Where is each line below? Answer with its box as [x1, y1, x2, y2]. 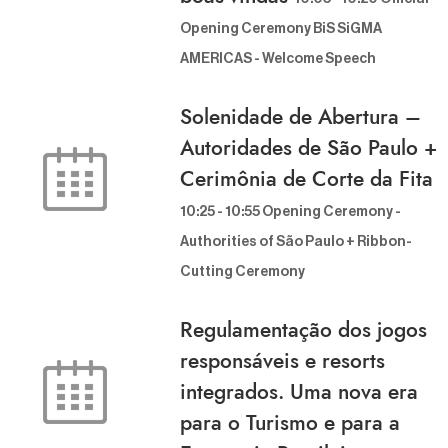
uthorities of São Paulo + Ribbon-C [180, 235, 412, 250]
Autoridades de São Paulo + [180, 133, 437, 164]
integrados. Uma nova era [180, 377, 418, 408]
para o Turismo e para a [180, 408, 400, 439]
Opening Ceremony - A [262, 205, 401, 220]
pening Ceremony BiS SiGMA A [180, 22, 382, 37]
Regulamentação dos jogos [180, 315, 427, 346]
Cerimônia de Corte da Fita [180, 164, 433, 195]
